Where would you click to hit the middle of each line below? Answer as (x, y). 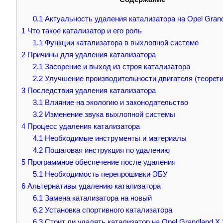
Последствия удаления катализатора (91, 90)
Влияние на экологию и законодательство (115, 102)
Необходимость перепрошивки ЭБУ (105, 174)
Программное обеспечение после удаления (101, 162)
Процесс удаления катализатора (83, 126)
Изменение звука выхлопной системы (109, 114)
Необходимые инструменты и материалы (114, 138)
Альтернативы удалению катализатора (93, 186)
